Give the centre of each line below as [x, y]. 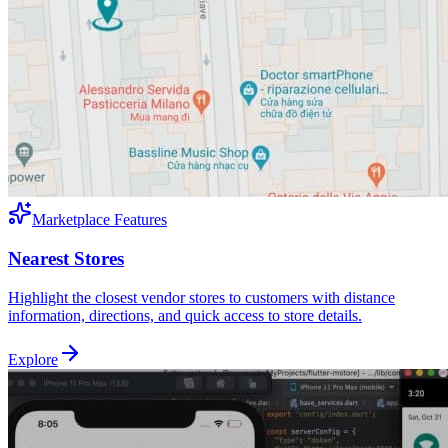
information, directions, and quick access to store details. [185, 315]
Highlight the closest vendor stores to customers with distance [201, 297]
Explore [33, 359]
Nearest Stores [66, 258]
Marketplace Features [99, 220]
